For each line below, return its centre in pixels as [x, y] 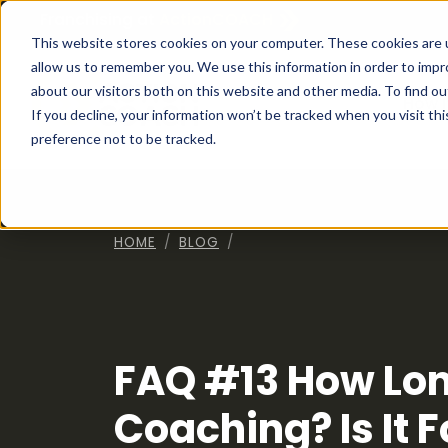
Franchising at [97, 19]
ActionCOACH [216, 19]
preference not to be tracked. [123, 138]
